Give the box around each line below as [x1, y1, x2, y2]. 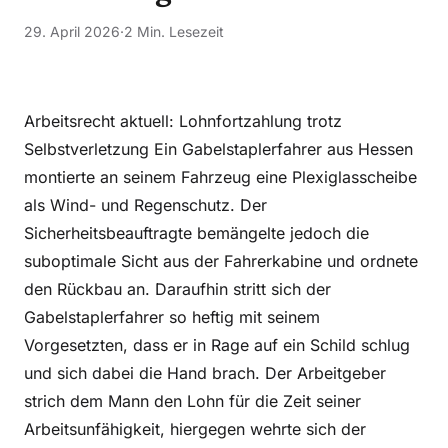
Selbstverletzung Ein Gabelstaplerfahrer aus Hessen [24, 139, 413, 159]
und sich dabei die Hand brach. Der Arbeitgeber [24, 363, 386, 383]
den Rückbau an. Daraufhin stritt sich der [24, 279, 331, 299]
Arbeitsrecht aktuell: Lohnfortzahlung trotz [24, 111, 342, 131]
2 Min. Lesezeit [124, 23, 224, 40]
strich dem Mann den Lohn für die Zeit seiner [24, 391, 361, 411]
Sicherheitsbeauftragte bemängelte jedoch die [24, 223, 369, 243]
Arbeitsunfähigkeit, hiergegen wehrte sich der [24, 419, 366, 439]
